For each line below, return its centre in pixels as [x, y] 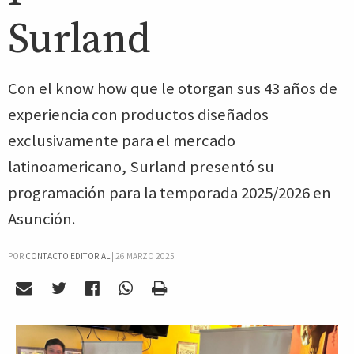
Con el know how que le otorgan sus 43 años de [173, 88]
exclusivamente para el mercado [122, 141]
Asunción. [42, 219]
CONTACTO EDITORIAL [68, 256]
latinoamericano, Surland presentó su [141, 167]
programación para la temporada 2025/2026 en [169, 193]
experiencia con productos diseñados [138, 115]
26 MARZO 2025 [145, 256]
